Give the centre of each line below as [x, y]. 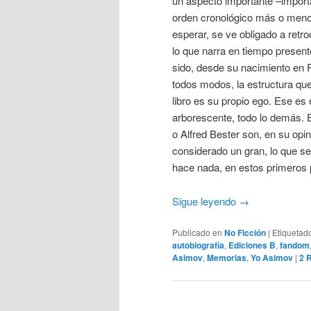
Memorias [227, 258]
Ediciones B [252, 245]
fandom [295, 245]
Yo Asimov [272, 258]
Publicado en [197, 233]
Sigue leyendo [205, 201]
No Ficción [245, 233]
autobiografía [198, 245]
